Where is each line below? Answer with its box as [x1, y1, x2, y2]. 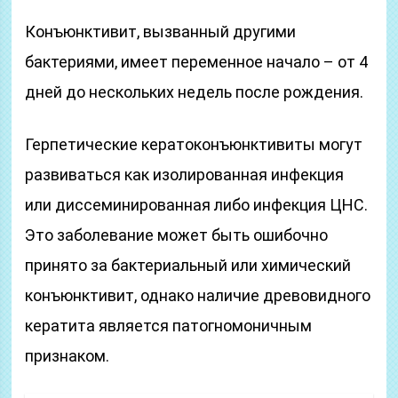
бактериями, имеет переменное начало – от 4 [25, 52, 369, 71]
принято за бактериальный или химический [25, 256, 352, 275]
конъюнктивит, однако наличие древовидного [25, 286, 371, 305]
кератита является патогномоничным [25, 316, 313, 335]
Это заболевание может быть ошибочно [25, 226, 329, 244]
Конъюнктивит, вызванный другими [25, 22, 297, 41]
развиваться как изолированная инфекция [25, 165, 345, 184]
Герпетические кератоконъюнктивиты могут [25, 135, 363, 154]
